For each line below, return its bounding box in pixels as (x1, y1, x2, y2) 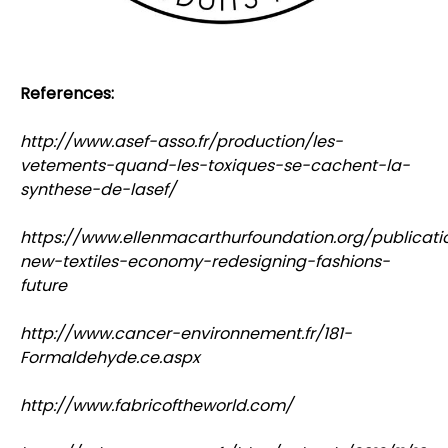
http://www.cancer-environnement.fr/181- (20, 321, 352, 345)
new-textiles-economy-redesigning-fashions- (20, 249, 390, 273)
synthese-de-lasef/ (20, 177, 176, 201)
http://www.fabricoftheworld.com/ (20, 393, 293, 417)
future (20, 273, 67, 297)
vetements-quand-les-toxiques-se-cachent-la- (20, 153, 410, 177)
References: (20, 81, 114, 105)
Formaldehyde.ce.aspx (20, 345, 200, 369)
